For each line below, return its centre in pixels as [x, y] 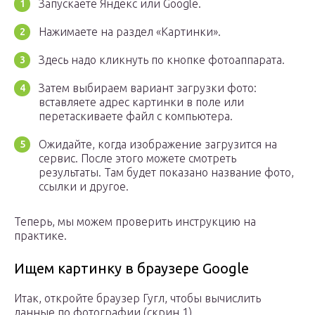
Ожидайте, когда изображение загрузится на [158, 144]
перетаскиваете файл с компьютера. [136, 116]
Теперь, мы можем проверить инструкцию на [135, 222]
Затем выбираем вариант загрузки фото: [148, 88]
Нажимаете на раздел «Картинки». [130, 32]
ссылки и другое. [84, 187]
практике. [40, 236]
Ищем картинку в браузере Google [131, 269]
